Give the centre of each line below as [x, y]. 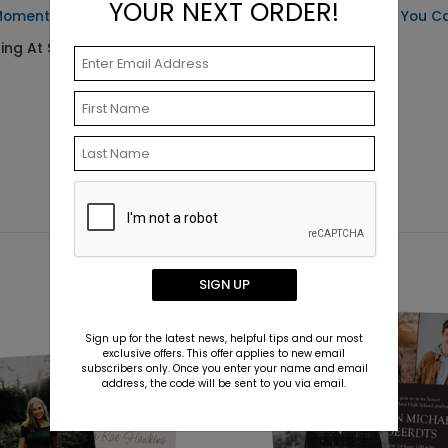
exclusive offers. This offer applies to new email [224, 353]
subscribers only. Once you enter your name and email [224, 368]
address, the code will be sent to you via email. [224, 383]
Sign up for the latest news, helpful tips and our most [224, 338]
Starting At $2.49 [320, 48]
